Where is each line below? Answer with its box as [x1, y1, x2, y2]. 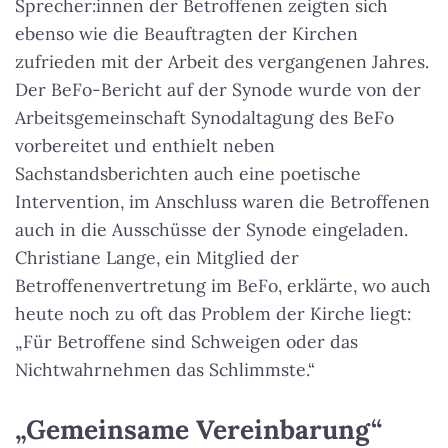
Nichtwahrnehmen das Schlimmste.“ [15, 358, 315, 382]
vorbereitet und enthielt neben [15, 134, 275, 158]
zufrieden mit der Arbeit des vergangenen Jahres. [15, 50, 429, 74]
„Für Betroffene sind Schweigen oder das [15, 330, 358, 354]
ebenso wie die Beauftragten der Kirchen [15, 22, 358, 46]
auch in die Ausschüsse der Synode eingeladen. [15, 218, 408, 242]
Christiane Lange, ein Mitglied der [15, 246, 299, 270]
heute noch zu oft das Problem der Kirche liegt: [15, 302, 411, 326]
